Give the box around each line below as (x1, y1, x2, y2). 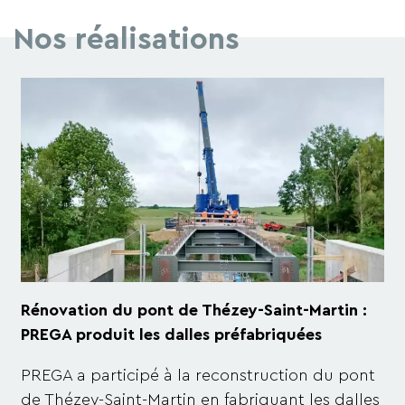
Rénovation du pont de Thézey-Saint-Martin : (21, 301, 368, 318)
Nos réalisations (13, 24, 240, 55)
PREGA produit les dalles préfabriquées (21, 325, 323, 343)
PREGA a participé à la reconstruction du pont (21, 366, 376, 383)
